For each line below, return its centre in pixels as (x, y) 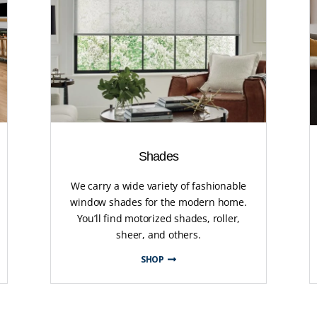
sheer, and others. (158, 235)
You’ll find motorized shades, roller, (158, 219)
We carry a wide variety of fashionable (158, 186)
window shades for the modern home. (158, 202)
